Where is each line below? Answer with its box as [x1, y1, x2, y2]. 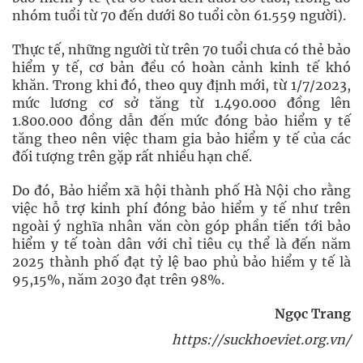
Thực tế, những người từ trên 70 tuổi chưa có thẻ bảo [12, 41, 351, 58]
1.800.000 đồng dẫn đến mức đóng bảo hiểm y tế [12, 113, 351, 129]
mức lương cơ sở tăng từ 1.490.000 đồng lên [12, 95, 351, 111]
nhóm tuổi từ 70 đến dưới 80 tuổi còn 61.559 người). [12, 7, 346, 23]
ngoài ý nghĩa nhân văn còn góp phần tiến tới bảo [12, 218, 351, 234]
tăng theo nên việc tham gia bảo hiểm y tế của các [12, 130, 351, 147]
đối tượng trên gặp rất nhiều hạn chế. [12, 148, 252, 164]
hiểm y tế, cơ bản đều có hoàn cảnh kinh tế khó [12, 59, 351, 75]
